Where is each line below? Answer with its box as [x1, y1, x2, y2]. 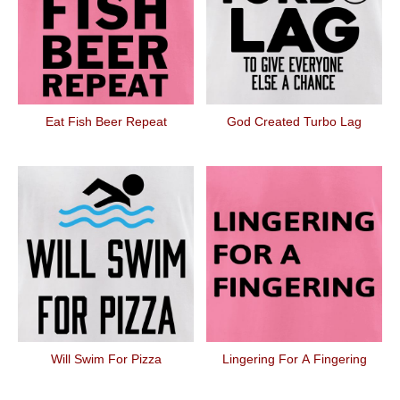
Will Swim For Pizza [50, 352, 162, 366]
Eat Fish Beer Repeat [45, 114, 167, 129]
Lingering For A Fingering [221, 352, 367, 366]
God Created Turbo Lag [227, 114, 362, 129]
